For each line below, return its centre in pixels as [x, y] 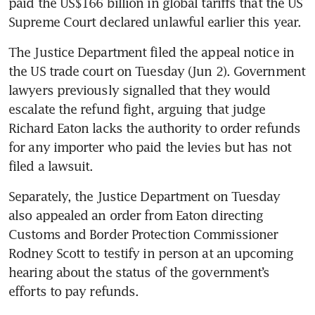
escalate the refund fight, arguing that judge [137, 109]
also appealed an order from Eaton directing [136, 216]
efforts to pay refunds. [74, 291]
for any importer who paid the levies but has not [150, 147]
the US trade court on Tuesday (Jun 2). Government [157, 71]
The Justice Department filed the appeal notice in [151, 52]
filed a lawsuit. [51, 166]
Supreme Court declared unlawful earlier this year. [155, 22]
